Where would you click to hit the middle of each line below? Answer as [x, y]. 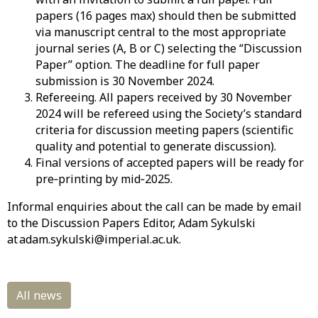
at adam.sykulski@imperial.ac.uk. [95, 239]
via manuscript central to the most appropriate [161, 32]
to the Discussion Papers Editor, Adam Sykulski [131, 223]
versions [86, 163]
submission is [74, 81]
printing [80, 179]
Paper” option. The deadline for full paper [148, 65]
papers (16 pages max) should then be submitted [166, 16]
